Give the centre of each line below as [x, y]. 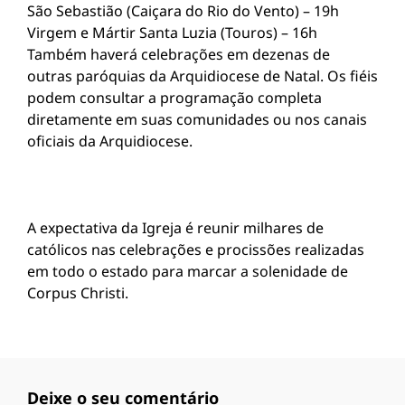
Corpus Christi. [78, 293]
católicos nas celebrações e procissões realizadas [196, 250]
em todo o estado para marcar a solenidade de [188, 271]
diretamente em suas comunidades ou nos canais [197, 119]
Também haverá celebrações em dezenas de [179, 54]
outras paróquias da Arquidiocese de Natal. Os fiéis [202, 76]
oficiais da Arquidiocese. [110, 141]
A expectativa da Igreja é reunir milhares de [175, 228]
